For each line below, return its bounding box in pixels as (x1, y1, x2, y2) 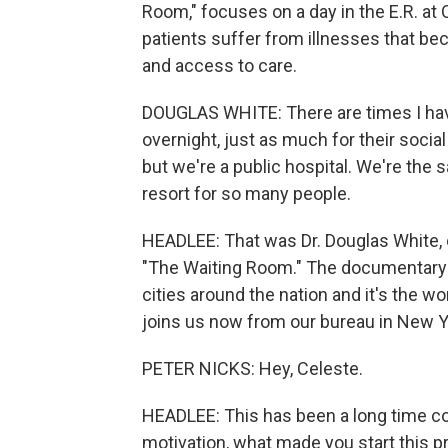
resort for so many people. (142, 183, 351, 204)
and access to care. (142, 55, 297, 76)
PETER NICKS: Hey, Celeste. (142, 358, 363, 379)
